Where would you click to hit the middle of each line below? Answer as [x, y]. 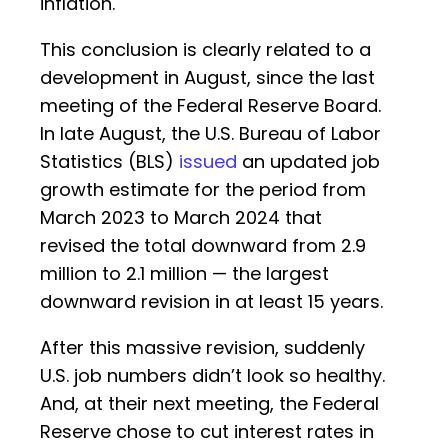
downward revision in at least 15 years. [211, 302]
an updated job [308, 162]
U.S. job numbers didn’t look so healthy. [212, 376]
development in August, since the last [207, 78]
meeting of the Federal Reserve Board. [210, 106]
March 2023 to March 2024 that [181, 218]
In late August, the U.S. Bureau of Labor [210, 134]
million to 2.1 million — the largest [184, 274]
